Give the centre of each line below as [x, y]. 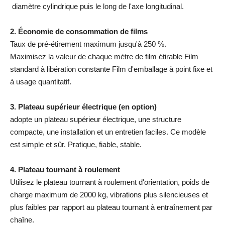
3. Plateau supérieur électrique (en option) [83, 107]
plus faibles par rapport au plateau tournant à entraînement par [111, 207]
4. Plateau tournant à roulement [65, 170]
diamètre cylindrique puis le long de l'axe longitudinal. [97, 6]
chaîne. [22, 220]
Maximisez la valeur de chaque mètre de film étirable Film [104, 57]
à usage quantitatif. [41, 82]
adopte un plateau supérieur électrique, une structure [96, 119]
